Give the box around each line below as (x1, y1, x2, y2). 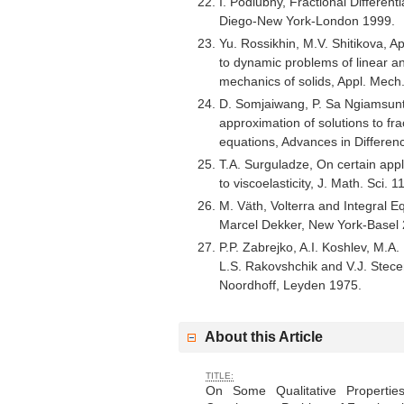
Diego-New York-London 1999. (219, 13, 395, 28)
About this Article (205, 328, 323, 344)
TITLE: (206, 370, 234, 381)
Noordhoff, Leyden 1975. (219, 277, 362, 292)
